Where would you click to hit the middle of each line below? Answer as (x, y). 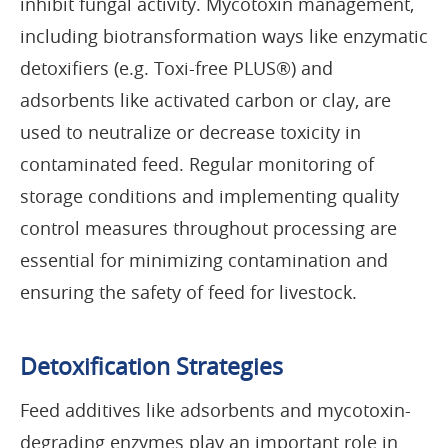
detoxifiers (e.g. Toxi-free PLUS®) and (176, 67)
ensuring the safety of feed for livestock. (188, 291)
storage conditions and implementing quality (209, 195)
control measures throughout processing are (208, 227)
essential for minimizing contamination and (204, 259)
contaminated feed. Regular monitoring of (197, 163)
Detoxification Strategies (151, 366)
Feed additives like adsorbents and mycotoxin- (215, 409)
